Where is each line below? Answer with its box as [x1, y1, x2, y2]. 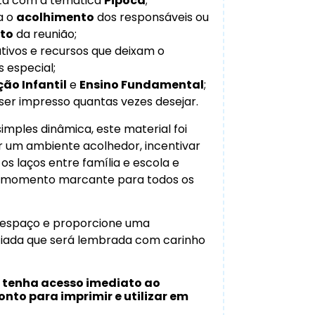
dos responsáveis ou [94, 9, 209, 26]
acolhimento [15, 9, 94, 26]
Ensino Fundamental [79, 77, 204, 94]
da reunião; [13, 26, 77, 43]
